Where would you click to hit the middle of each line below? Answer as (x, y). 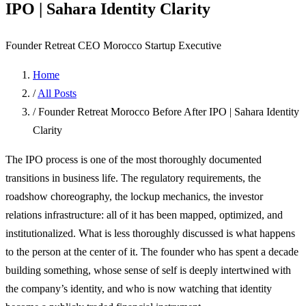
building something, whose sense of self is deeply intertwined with (148, 270)
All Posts (57, 93)
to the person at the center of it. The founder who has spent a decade (152, 251)
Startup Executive (183, 45)
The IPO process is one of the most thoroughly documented (134, 159)
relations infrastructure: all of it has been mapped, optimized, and (144, 214)
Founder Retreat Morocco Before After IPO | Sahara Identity (169, 111)
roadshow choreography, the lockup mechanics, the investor (134, 196)
